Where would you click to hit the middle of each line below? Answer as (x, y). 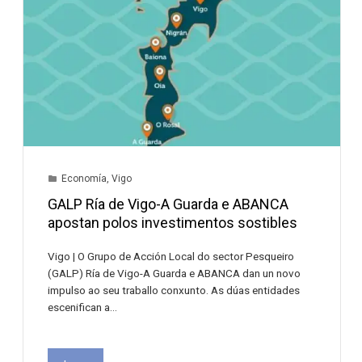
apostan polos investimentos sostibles (173, 223)
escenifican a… (83, 307)
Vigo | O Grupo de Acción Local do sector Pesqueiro (171, 257)
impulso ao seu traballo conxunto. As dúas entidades (174, 290)
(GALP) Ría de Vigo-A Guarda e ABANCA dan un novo (175, 274)
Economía (84, 179)
